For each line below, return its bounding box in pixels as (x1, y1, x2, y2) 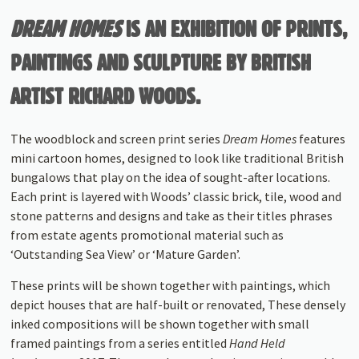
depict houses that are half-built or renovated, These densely (10, 296, 346, 313)
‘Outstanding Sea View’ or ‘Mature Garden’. (10, 246, 241, 263)
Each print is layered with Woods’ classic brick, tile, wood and (10, 188, 342, 205)
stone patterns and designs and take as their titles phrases (10, 208, 333, 224)
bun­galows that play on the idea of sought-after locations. (10, 169, 331, 186)
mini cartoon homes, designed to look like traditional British (10, 150, 345, 167)
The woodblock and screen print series (10, 131, 224, 147)
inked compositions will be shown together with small (10, 316, 310, 333)
